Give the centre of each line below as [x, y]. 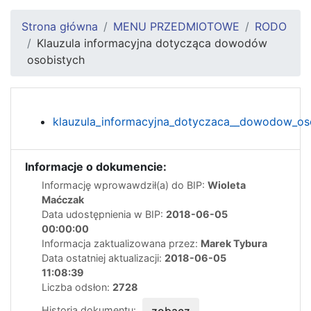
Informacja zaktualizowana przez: [121, 243]
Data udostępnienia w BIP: [104, 214]
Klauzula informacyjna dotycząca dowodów [152, 43]
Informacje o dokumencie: [96, 166]
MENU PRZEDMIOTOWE [176, 26]
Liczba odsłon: [77, 287]
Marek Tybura [234, 243]
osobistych [56, 59]
